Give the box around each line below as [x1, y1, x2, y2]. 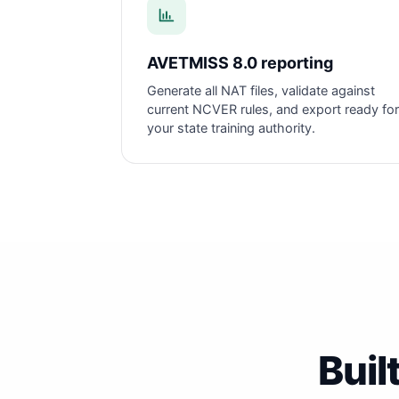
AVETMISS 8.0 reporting [147, 53, 333, 72]
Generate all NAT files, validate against [147, 83, 375, 99]
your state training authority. [147, 120, 315, 136]
